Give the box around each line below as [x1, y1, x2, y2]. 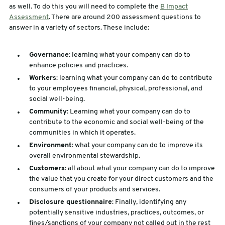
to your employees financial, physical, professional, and [29, 85, 202, 93]
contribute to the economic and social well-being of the [29, 119, 204, 127]
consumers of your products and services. [29, 186, 160, 194]
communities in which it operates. [29, 129, 136, 137]
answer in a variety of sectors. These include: [9, 24, 149, 32]
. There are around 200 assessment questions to [48, 14, 201, 22]
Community [29, 108, 67, 116]
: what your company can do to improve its [71, 142, 203, 150]
